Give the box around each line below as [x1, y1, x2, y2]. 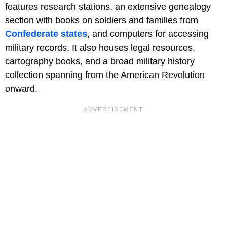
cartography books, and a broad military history [5, 56, 195, 67]
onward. [5, 84, 37, 94]
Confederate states [5, 29, 87, 40]
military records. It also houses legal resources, [5, 43, 195, 53]
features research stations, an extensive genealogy [5, 2, 211, 12]
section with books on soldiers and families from [5, 15, 198, 26]
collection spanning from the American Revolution [5, 70, 205, 81]
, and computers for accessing [87, 29, 209, 40]
